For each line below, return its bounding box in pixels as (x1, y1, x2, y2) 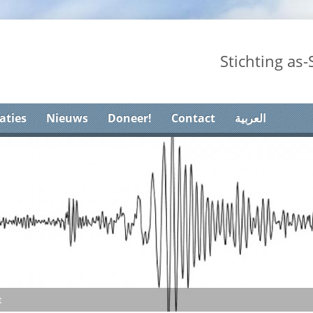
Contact (171, 110, 215, 126)
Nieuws (46, 110, 88, 126)
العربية (235, 110, 265, 126)
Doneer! (108, 110, 152, 126)
